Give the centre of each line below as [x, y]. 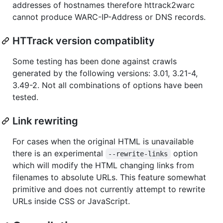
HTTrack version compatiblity [84, 41]
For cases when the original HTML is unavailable [103, 141]
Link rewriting [45, 121]
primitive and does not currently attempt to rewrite [109, 189]
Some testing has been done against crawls [95, 61]
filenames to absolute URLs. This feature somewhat [109, 177]
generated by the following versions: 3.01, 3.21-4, [105, 73]
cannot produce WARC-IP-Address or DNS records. [109, 17]
